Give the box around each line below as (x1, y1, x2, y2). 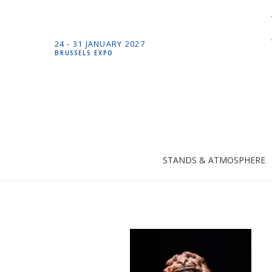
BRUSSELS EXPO (54, 49, 114, 57)
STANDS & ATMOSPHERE (163, 154, 266, 166)
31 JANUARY (72, 38, 123, 49)
